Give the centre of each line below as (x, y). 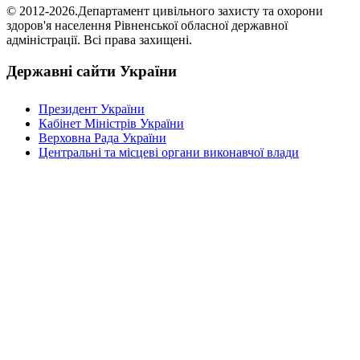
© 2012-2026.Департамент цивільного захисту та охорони (165, 11)
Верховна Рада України (102, 137)
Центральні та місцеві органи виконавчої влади (169, 152)
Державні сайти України (92, 72)
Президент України (92, 108)
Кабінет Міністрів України (111, 123)
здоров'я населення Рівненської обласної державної (147, 26)
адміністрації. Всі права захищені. (99, 40)
